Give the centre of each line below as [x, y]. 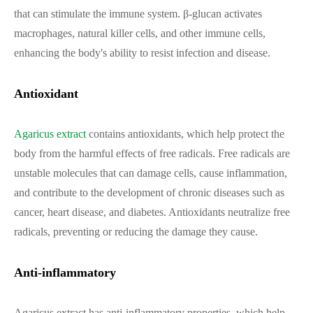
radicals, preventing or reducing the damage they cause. [136, 232]
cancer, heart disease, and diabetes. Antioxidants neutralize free [152, 212]
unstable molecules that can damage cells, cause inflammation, [151, 173]
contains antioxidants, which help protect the [185, 134]
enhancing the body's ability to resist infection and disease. [142, 53]
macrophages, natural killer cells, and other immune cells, [140, 33]
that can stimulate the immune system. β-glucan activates [138, 14]
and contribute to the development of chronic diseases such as [149, 192]
